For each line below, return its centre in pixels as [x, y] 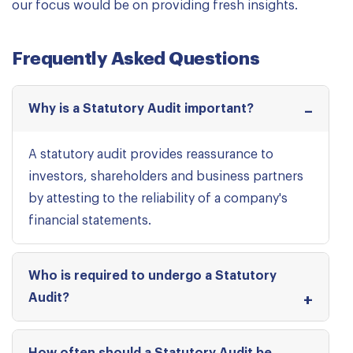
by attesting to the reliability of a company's [158, 199]
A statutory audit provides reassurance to [151, 154]
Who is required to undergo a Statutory [152, 276]
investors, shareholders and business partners [166, 176]
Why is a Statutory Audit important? [141, 109]
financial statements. [90, 221]
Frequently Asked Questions [136, 59]
